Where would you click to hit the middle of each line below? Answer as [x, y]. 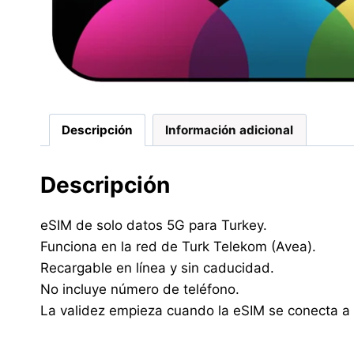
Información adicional [230, 130]
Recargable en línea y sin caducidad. [157, 267]
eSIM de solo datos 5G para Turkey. [154, 225]
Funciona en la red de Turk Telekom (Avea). [178, 246]
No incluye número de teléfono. [140, 289]
